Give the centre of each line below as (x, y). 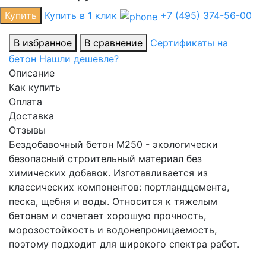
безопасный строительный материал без (105, 159)
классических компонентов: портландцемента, (119, 187)
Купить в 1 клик (81, 16)
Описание (32, 73)
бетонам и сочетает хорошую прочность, (107, 216)
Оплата (26, 102)
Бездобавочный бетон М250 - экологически (113, 145)
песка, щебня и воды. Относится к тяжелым (113, 202)
